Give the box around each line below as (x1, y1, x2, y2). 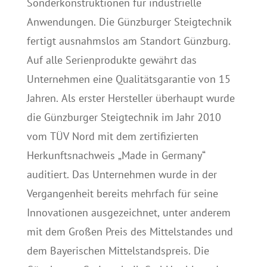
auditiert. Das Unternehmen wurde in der (26, 167, 217, 181)
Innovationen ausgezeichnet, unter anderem (26, 206, 231, 219)
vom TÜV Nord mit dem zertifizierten (26, 129, 198, 143)
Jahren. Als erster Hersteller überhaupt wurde (26, 91, 235, 105)
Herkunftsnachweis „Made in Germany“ (26, 148, 206, 162)
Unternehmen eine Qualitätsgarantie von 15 (26, 72, 231, 86)
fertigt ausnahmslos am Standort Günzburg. (26, 34, 231, 48)
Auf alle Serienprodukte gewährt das (26, 53, 197, 67)
